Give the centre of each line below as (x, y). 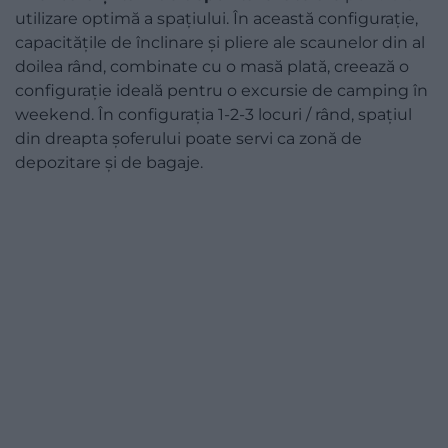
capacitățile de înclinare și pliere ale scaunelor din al (220, 42)
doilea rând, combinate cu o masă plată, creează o (212, 66)
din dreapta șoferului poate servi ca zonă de (188, 138)
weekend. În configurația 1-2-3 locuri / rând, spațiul (213, 114)
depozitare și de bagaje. (109, 162)
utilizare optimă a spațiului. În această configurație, (216, 18)
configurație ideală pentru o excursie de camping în (221, 90)
